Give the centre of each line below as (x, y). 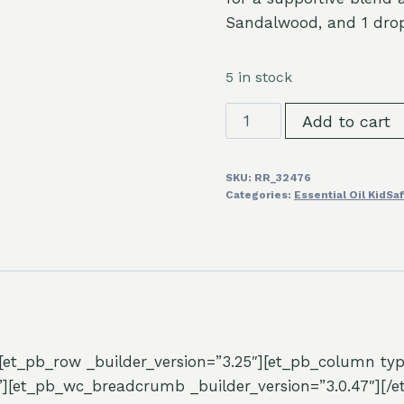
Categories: (259, 195)
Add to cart (346, 122)
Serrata (252, 138)
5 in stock (258, 78)
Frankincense (273, 114)
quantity (256, 236)
